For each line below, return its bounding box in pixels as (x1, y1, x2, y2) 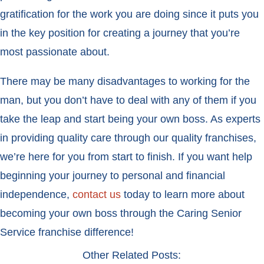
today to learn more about (121, 189, 245, 201)
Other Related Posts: (82, 249, 181, 262)
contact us (72, 189, 121, 201)
